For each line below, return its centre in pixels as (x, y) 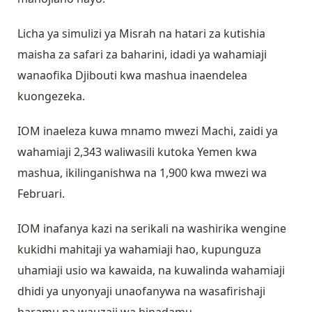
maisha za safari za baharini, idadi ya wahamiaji (142, 55)
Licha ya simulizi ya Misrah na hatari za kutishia (141, 34)
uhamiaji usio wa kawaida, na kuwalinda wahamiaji (151, 271)
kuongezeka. (53, 96)
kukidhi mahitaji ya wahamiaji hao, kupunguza (139, 250)
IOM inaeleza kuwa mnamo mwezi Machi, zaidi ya (148, 131)
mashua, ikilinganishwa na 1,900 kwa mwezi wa (142, 173)
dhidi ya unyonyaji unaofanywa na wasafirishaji (141, 291)
